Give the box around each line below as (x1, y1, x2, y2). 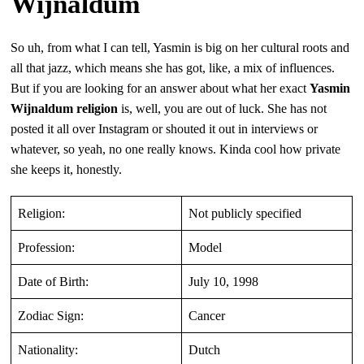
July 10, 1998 (188, 274, 259, 288)
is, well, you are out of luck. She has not (118, 101, 327, 115)
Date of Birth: (18, 274, 89, 288)
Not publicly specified (188, 206, 302, 220)
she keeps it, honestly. (11, 162, 123, 176)
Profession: (18, 240, 76, 254)
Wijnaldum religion (11, 101, 119, 115)
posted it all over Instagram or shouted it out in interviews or (11, 121, 318, 136)
